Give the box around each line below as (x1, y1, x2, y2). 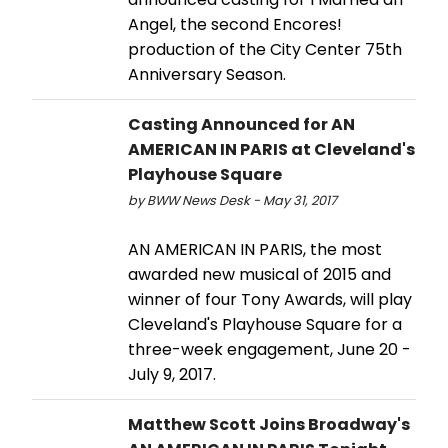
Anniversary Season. (128, 62, 286, 86)
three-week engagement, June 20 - (128, 337, 411, 361)
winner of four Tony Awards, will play (128, 287, 412, 311)
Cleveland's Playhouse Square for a (128, 312, 402, 336)
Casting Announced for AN (128, 112, 355, 136)
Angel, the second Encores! (128, 12, 342, 36)
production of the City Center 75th (128, 37, 402, 61)
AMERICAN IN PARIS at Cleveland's (128, 137, 415, 161)
